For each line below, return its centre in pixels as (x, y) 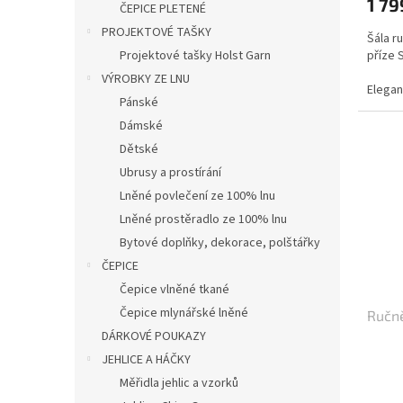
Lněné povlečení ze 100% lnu (197, 196)
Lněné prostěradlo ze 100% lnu (203, 219)
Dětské (139, 149)
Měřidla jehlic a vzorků (179, 383)
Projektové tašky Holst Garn (195, 56)
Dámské (141, 126)
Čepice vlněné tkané (175, 290)
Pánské (139, 103)
